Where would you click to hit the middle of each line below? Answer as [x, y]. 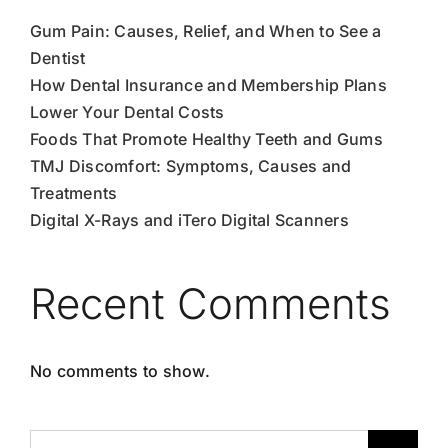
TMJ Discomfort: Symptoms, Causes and [191, 165]
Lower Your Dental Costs [127, 111]
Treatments [74, 192]
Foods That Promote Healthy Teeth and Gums [206, 138]
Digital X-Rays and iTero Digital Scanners [189, 219]
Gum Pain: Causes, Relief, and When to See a [206, 30]
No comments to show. [120, 370]
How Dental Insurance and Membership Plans [208, 84]
